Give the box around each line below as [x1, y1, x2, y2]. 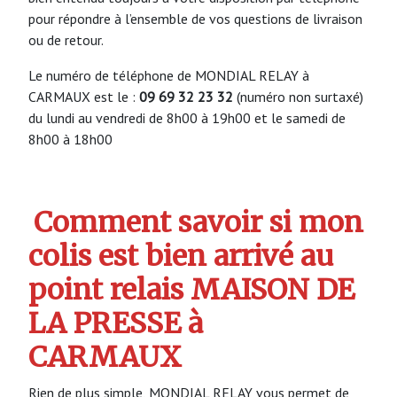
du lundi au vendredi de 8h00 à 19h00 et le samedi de [28, 108, 346, 127]
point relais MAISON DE [28, 272, 354, 308]
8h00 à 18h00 [28, 129, 113, 148]
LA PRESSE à [28, 306, 203, 342]
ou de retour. [28, 30, 104, 49]
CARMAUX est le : [28, 87, 139, 105]
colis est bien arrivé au [28, 238, 333, 275]
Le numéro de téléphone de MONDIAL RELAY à [28, 66, 309, 84]
